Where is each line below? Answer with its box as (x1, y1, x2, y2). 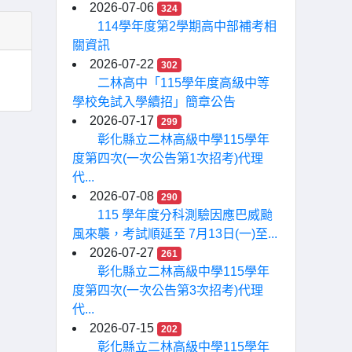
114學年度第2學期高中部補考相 (97, 20, 277, 33)
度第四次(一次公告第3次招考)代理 (72, 284, 263, 297)
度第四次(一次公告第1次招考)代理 (72, 152, 263, 165)
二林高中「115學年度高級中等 (97, 76, 269, 90)
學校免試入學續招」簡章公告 (72, 95, 236, 108)
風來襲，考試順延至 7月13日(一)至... (72, 227, 277, 240)
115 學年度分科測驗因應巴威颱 (97, 208, 273, 222)
